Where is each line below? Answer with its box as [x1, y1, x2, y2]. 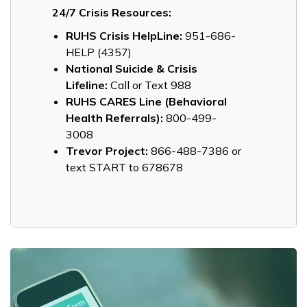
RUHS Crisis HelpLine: [66, 28, 182, 42]
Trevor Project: [66, 143, 148, 158]
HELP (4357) [66, 45, 132, 59]
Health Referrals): [66, 110, 163, 125]
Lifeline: [66, 77, 108, 92]
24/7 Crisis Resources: [52, 5, 171, 19]
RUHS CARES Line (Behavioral [66, 94, 227, 108]
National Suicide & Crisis [66, 61, 197, 75]
